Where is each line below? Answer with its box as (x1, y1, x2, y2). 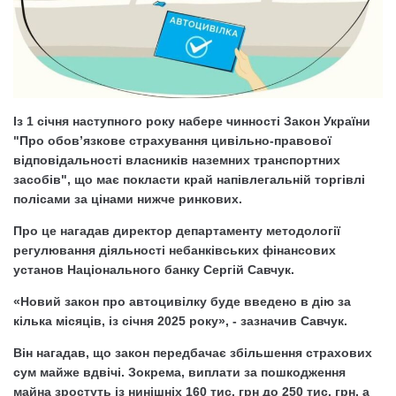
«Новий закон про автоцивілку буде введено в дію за (13, 293, 351, 308)
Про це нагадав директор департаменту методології (13, 223, 340, 238)
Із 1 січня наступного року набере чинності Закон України (13, 113, 370, 128)
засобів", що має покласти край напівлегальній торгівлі (13, 171, 365, 187)
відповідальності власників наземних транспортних (13, 152, 340, 167)
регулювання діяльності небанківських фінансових (13, 242, 336, 257)
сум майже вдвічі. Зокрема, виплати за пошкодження (13, 364, 346, 379)
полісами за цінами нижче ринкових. (13, 191, 242, 206)
